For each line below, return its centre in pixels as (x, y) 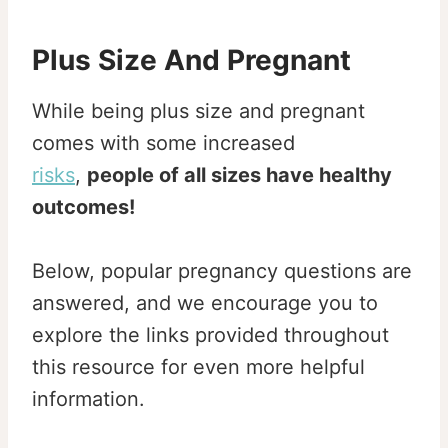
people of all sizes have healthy (239, 175)
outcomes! (83, 207)
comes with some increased (163, 143)
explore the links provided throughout (210, 335)
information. (91, 399)
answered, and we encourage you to (205, 303)
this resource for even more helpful (198, 367)
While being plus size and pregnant (198, 111)
